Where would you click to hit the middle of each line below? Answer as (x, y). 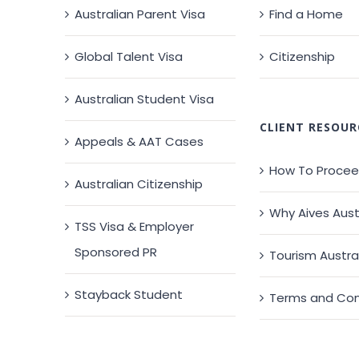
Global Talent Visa (129, 57)
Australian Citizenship (139, 184)
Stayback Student (129, 295)
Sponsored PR (116, 252)
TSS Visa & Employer (135, 227)
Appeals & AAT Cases (139, 142)
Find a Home (306, 14)
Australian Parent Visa (140, 14)
